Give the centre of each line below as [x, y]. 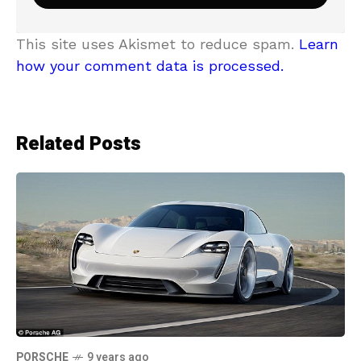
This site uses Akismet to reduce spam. [158, 44]
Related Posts [79, 143]
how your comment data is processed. [150, 65]
